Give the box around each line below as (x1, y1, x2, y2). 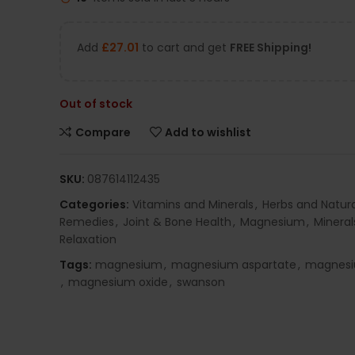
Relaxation (59, 231, 116, 247)
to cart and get (139, 40, 230, 55)
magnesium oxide (68, 274, 168, 290)
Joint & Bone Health (123, 214, 231, 230)
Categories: (59, 197, 129, 212)
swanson (177, 274, 225, 290)
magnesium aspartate (171, 257, 296, 273)
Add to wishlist (165, 124, 252, 140)
